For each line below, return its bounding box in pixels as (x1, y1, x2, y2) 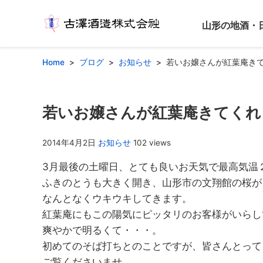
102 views (133, 138, 171, 148)
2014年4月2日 (42, 138, 96, 148)
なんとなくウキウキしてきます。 (42, 193, 192, 205)
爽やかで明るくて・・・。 (42, 224, 162, 237)
